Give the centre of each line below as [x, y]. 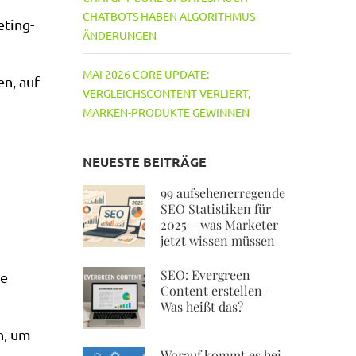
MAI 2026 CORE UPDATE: [145, 74]
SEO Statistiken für [215, 209]
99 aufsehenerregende [222, 193]
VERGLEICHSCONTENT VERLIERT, [166, 93]
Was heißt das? [201, 306]
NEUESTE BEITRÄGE [144, 162]
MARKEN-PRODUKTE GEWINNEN [166, 112]
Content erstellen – [216, 290]
